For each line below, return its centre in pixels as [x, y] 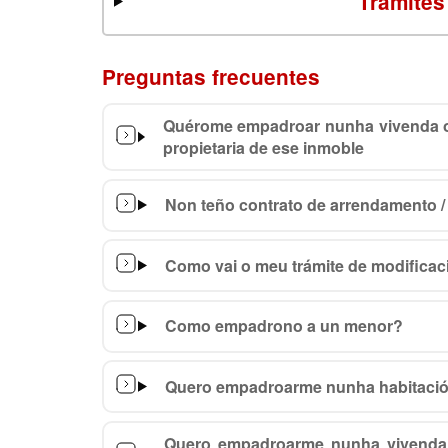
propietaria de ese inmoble [263, 147]
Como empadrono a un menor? [283, 325]
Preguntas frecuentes [211, 76]
